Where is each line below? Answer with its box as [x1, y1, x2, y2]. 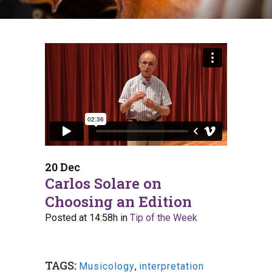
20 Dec [45, 160, 80, 174]
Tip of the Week [130, 212, 197, 223]
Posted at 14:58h [45, 212, 118, 223]
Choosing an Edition [45, 192, 192, 211]
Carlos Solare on [45, 174, 161, 193]
